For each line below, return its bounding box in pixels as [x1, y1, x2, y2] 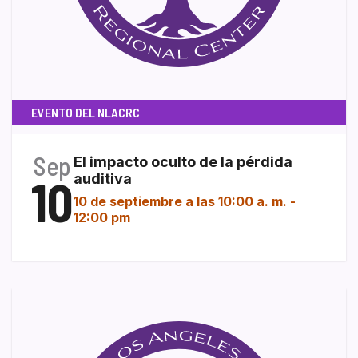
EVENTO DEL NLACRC [31, 105, 140, 121]
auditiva [74, 170, 132, 188]
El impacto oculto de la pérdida [74, 153, 292, 171]
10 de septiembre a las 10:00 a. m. [74, 193, 287, 210]
